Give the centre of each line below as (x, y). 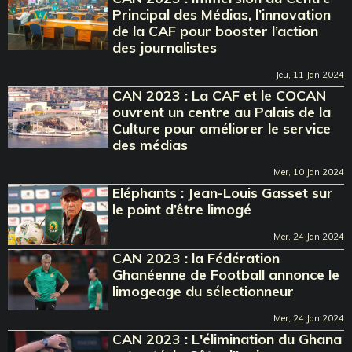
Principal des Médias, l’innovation (222, 14)
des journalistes (165, 47)
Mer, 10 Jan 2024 (309, 172)
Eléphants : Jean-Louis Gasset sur (223, 192)
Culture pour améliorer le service (222, 128)
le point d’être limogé (182, 209)
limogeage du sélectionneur (203, 291)
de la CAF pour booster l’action (216, 31)
